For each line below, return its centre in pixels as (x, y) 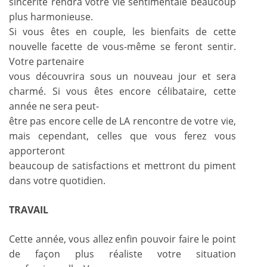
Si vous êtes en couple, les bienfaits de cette (122, 31)
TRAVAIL (29, 209)
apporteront (37, 150)
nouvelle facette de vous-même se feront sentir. (122, 46)
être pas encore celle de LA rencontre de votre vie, (122, 121)
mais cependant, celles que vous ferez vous (122, 136)
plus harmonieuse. (51, 16)
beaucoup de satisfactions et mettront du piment (122, 165)
